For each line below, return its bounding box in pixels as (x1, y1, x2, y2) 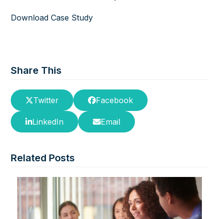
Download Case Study (11, 13, 96, 22)
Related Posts (11, 152, 75, 164)
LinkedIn (32, 117, 64, 127)
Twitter (33, 95, 59, 105)
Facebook (96, 95, 133, 105)
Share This (11, 65, 62, 76)
